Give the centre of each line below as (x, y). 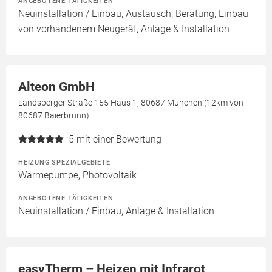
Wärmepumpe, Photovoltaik (77, 175)
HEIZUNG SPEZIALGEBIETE (64, 162)
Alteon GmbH (56, 87)
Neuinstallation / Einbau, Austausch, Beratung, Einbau (133, 14)
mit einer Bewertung (119, 140)
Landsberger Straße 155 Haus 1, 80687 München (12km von (131, 103)
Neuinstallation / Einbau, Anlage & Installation (116, 211)
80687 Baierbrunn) (54, 116)
